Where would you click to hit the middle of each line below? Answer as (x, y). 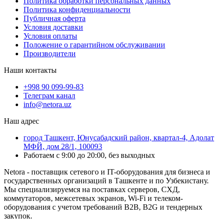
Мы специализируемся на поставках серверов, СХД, (92, 189)
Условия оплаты (50, 36)
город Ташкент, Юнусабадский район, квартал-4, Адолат (119, 137)
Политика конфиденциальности (77, 9)
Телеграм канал (49, 95)
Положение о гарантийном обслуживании (94, 44)
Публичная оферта (55, 18)
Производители (50, 53)
